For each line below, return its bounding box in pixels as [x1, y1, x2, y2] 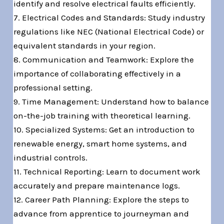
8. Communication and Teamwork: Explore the [13, 54, 194, 65]
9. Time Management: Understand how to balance [13, 96, 209, 107]
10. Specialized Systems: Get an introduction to [13, 124, 195, 135]
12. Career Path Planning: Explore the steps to [13, 194, 189, 205]
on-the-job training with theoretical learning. [13, 110, 191, 121]
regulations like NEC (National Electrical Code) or [13, 26, 204, 37]
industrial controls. [13, 152, 88, 163]
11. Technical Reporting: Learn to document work [13, 166, 201, 177]
